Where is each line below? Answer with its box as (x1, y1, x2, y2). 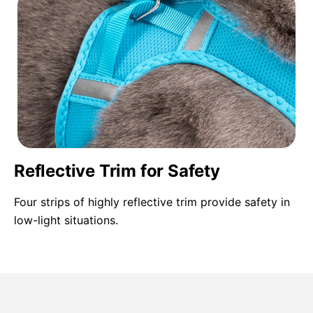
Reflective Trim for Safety (14, 161, 220, 182)
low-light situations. (14, 213, 118, 228)
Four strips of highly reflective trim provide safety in (14, 195, 290, 210)
